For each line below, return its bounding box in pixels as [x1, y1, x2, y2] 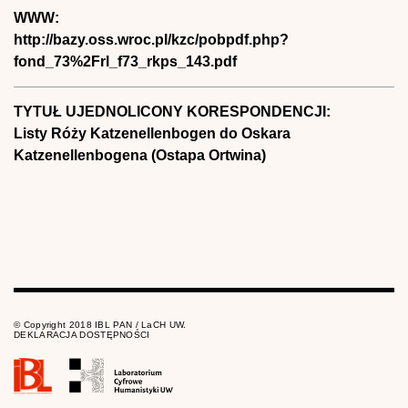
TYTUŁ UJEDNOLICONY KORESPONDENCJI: [14, 103, 334, 119]
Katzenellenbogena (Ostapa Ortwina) [14, 147, 266, 163]
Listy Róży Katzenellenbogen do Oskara [14, 125, 291, 141]
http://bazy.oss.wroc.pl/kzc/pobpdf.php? [14, 31, 289, 47]
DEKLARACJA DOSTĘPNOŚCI [14, 329, 150, 340]
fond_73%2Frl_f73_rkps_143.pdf [14, 53, 237, 69]
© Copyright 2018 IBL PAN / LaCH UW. [14, 319, 187, 330]
